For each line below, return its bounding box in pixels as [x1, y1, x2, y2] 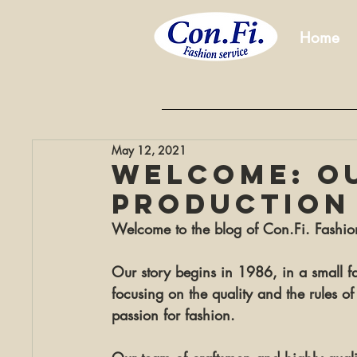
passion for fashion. [112, 305, 235, 324]
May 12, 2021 [112, 142, 186, 158]
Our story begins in [112, 262, 237, 281]
